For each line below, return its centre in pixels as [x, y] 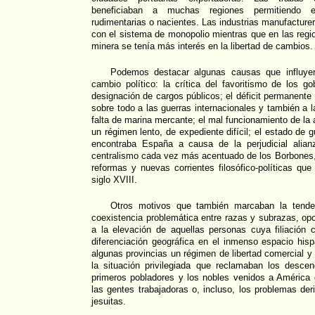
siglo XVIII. [114, 180]
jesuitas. [109, 302]
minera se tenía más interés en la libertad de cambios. [202, 46]
